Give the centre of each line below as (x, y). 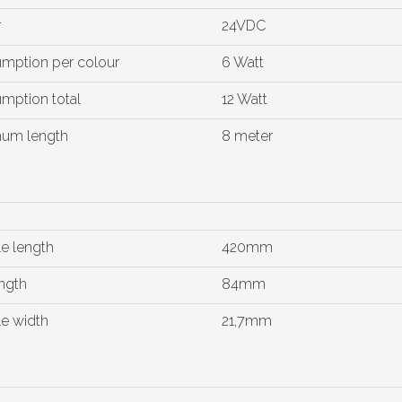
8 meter (247, 136)
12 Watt (244, 99)
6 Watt (242, 62)
